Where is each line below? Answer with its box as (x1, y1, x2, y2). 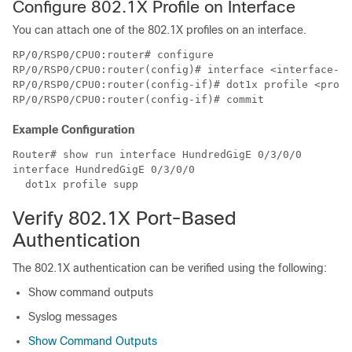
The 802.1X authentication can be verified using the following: (13, 261, 327, 274)
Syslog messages (28, 310, 117, 323)
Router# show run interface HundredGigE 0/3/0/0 (13, 148, 302, 160)
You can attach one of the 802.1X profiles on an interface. (13, 23, 306, 36)
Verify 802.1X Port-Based (13, 207, 236, 229)
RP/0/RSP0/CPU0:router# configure (13, 48, 214, 60)
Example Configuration (13, 123, 134, 136)
